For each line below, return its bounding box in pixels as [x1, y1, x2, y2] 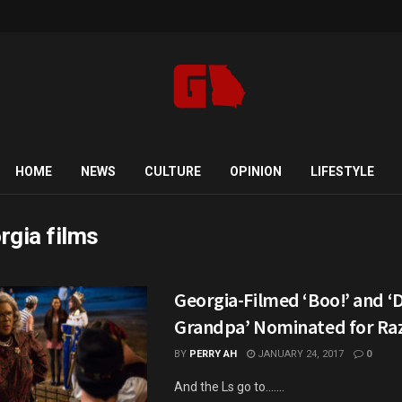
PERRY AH [189, 348, 237, 360]
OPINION [229, 164, 282, 179]
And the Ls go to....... [174, 380, 284, 394]
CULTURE [144, 164, 201, 179]
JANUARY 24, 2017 [255, 348, 344, 360]
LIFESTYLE [310, 164, 374, 179]
